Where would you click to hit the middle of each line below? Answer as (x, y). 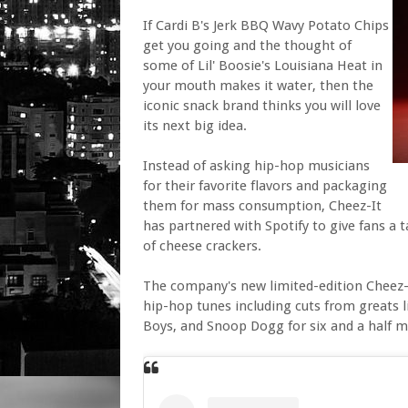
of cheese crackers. (202, 246)
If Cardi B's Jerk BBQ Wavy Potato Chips (266, 25)
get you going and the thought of (247, 46)
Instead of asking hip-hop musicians (256, 166)
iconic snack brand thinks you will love (262, 106)
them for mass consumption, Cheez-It (262, 206)
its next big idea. (195, 126)
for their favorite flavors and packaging (265, 186)
